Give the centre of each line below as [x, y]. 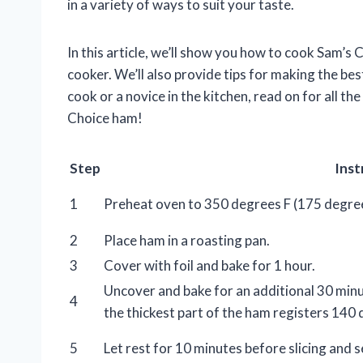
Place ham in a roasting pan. [187, 241]
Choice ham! [105, 118]
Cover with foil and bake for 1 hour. [209, 266]
